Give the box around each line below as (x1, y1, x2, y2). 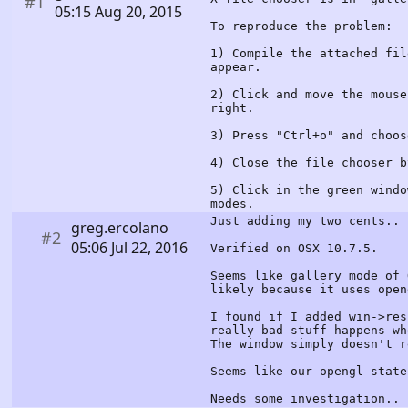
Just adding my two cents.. (210, 213, 400, 228)
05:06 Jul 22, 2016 (70, 237, 188, 258)
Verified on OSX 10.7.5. (210, 240, 378, 255)
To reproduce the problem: (210, 18, 393, 33)
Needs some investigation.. (210, 391, 400, 405)
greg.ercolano (70, 217, 168, 238)
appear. (210, 59, 261, 74)
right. (210, 100, 254, 115)
